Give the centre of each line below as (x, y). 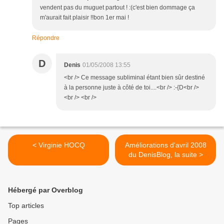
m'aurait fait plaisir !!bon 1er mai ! (84, 18)
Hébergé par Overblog (45, 190)
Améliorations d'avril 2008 (165, 145)
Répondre (46, 38)
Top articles (26, 206)
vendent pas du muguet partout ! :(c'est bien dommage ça (117, 8)
